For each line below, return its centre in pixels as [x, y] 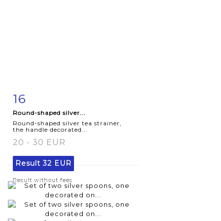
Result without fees [43, 180]
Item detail [44, 96]
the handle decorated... [50, 129]
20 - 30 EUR [39, 142]
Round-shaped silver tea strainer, [67, 123]
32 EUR [57, 163]
